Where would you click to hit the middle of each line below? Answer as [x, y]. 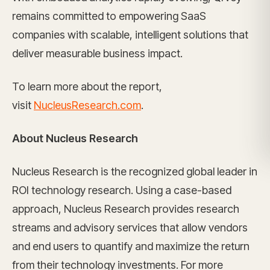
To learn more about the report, [87, 86]
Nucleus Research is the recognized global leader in [135, 171]
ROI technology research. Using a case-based [122, 190]
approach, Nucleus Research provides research [126, 209]
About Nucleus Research [75, 138]
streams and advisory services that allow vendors [130, 228]
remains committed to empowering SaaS [109, 16]
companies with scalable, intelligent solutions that [130, 35]
